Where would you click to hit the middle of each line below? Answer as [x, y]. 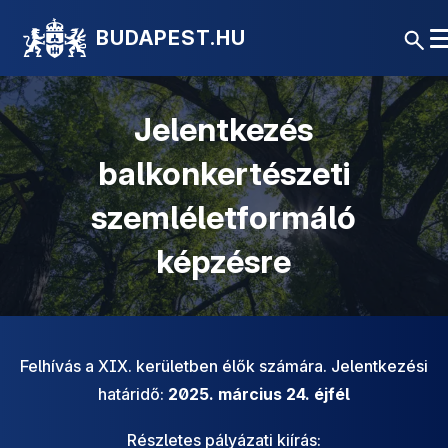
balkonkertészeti [223, 173]
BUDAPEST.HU [170, 38]
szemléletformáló [224, 217]
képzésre [224, 261]
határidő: [133, 394]
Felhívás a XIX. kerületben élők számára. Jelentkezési [224, 366]
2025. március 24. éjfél [259, 394]
